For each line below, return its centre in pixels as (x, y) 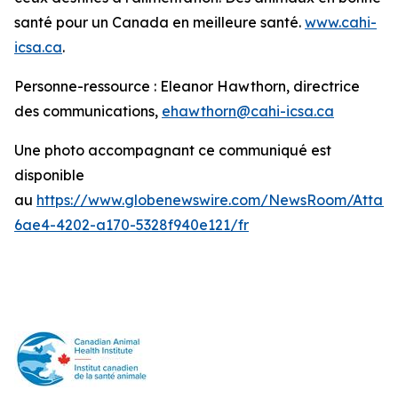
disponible (49, 175)
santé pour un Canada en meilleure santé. (159, 22)
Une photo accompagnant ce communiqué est (173, 150)
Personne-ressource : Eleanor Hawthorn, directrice (187, 86)
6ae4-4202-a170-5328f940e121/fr (131, 225)
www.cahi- (341, 22)
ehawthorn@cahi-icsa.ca (248, 111)
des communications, (88, 111)
